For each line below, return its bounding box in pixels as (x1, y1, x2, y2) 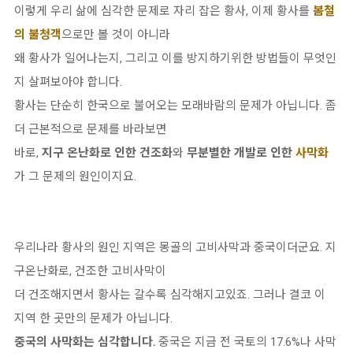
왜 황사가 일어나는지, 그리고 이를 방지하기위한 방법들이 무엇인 (14, 51, 336, 66)
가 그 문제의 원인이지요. (14, 169, 136, 184)
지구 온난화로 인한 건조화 (42, 146, 173, 161)
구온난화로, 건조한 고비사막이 (14, 264, 166, 279)
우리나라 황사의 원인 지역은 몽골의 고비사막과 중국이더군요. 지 (14, 240, 336, 255)
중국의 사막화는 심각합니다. (14, 335, 155, 350)
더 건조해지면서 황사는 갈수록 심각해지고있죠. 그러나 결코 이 (14, 288, 325, 303)
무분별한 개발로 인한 (184, 146, 295, 161)
